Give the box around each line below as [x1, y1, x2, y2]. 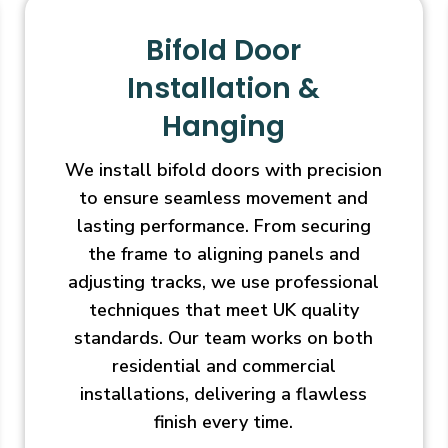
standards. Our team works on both [74, 326, 374, 351]
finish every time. [154, 410, 294, 435]
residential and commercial [111, 354, 336, 379]
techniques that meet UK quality [88, 298, 359, 323]
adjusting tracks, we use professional [68, 270, 380, 295]
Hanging [162, 107, 286, 147]
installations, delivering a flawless [80, 382, 368, 407]
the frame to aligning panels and [87, 242, 360, 267]
